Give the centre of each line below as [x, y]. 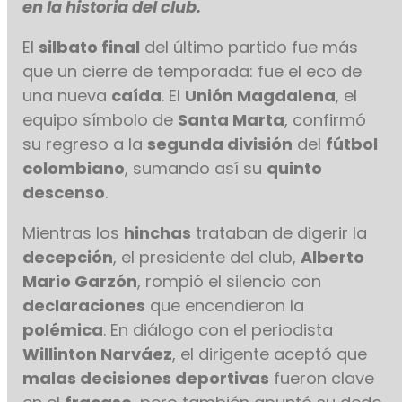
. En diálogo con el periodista [218, 329]
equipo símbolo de [100, 119]
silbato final [90, 47]
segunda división [220, 144]
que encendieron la [225, 305]
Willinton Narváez [98, 354]
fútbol [352, 144]
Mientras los [74, 232]
